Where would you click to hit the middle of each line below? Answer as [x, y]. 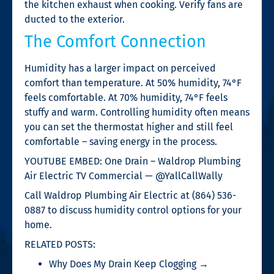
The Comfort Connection [115, 41]
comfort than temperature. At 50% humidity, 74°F [133, 83]
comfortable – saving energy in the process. [121, 141]
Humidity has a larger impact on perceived [120, 68]
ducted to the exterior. [75, 19]
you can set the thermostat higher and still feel [129, 127]
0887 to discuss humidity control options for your [133, 210]
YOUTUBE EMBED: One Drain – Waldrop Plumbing [132, 161]
